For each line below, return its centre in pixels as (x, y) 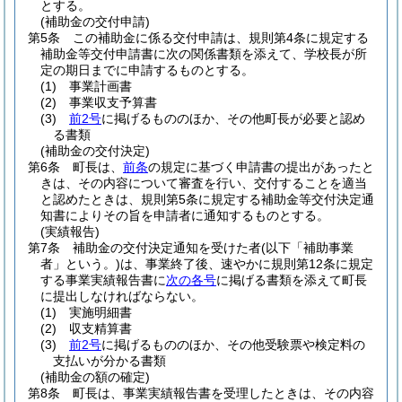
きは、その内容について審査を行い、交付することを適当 (204, 183)
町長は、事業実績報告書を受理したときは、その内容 (223, 393)
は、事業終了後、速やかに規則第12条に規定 (247, 264)
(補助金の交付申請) (95, 22)
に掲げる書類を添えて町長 (292, 280)
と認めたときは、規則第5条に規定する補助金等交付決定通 (207, 199)
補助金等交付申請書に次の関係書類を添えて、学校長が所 (204, 54)
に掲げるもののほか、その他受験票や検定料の (233, 345)
